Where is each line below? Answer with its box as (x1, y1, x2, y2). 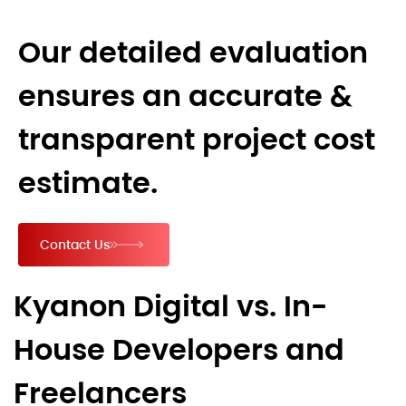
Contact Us (40, 236, 110, 255)
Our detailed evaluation (18, 32, 368, 73)
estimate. (18, 162, 158, 204)
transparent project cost (18, 119, 375, 160)
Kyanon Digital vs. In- (14, 285, 328, 327)
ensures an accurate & (18, 75, 353, 117)
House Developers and (14, 329, 344, 371)
